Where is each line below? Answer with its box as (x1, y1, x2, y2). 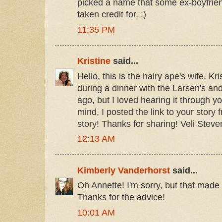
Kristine (77, 56, 111, 66)
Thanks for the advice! (77, 192, 165, 203)
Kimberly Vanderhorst (77, 165, 170, 175)
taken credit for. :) (77, 9, 146, 20)
